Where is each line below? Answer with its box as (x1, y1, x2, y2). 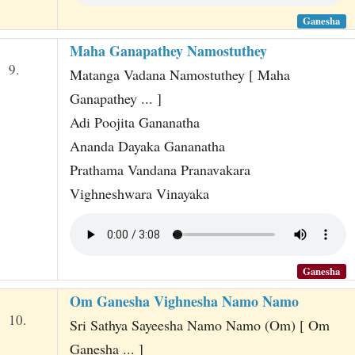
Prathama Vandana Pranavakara (69, 160, 250, 180)
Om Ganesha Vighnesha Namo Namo (69, 290, 299, 311)
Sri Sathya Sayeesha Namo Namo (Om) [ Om (69, 315, 330, 334)
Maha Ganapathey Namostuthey (69, 40, 267, 62)
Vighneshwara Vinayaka (69, 184, 209, 204)
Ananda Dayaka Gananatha (69, 136, 225, 156)
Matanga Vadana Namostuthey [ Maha (69, 65, 290, 85)
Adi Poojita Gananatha (69, 113, 200, 132)
